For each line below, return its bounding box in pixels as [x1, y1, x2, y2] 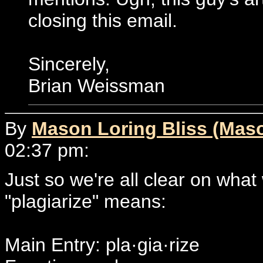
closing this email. [28, 10, 177, 31]
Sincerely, [28, 53, 110, 75]
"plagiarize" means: [5, 190, 166, 212]
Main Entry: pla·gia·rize [5, 234, 200, 255]
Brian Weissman [28, 75, 165, 96]
